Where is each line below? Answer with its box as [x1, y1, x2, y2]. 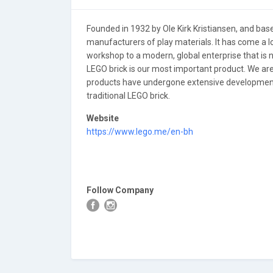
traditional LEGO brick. [87, 91, 170, 101]
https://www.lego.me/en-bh [87, 127, 193, 136]
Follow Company [87, 185, 154, 195]
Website [87, 113, 119, 123]
